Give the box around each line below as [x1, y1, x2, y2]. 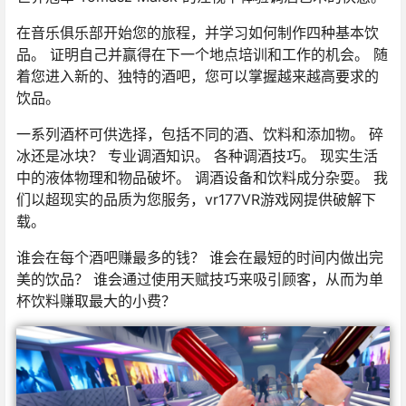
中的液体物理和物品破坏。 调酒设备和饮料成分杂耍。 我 [16, 169, 388, 188]
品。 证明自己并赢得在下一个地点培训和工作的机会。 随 [16, 45, 388, 64]
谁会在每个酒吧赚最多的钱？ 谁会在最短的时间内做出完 [16, 248, 383, 267]
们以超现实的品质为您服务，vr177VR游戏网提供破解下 [16, 190, 376, 209]
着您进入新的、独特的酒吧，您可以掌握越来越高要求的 [16, 67, 379, 86]
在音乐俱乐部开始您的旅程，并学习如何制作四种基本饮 [16, 24, 379, 43]
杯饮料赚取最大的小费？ [16, 292, 176, 311]
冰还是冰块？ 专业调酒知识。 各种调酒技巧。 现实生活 [16, 147, 378, 166]
